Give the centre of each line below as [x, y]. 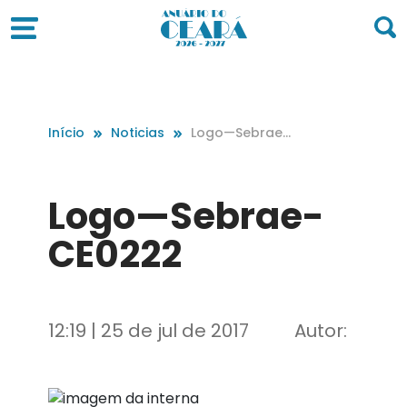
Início [66, 133]
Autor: [320, 331]
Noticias [137, 133]
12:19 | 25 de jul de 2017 [148, 331]
